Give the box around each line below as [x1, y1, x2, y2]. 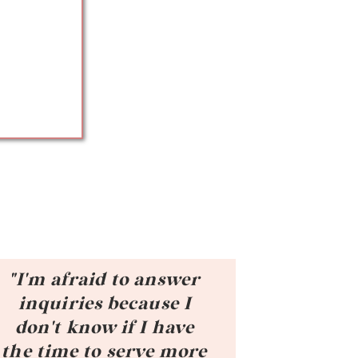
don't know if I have [14, 319, 194, 336]
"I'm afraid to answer [9, 271, 201, 288]
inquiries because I [18, 295, 191, 312]
